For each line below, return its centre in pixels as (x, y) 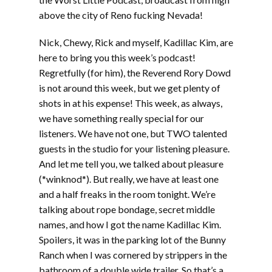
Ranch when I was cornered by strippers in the (133, 254)
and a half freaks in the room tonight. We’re (127, 194)
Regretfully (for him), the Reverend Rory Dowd (135, 72)
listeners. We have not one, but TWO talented (133, 133)
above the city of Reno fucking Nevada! (121, 15)
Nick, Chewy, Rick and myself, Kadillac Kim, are (136, 42)
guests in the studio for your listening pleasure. (134, 148)
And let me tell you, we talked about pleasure (131, 163)
